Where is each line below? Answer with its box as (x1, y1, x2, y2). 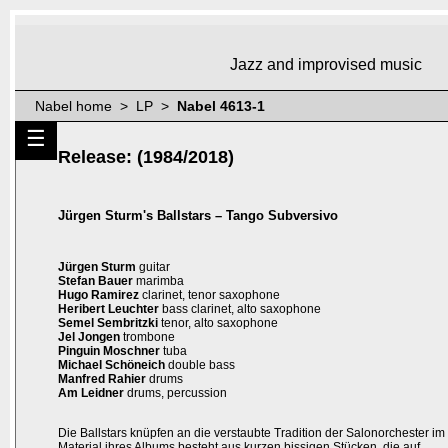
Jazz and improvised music (230, 56, 422, 74)
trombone (120, 330, 175, 345)
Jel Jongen (58, 330, 120, 345)
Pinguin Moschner (58, 344, 160, 359)
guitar (136, 260, 170, 275)
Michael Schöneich (58, 358, 165, 373)
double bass (165, 358, 235, 373)
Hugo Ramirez (58, 288, 139, 303)
